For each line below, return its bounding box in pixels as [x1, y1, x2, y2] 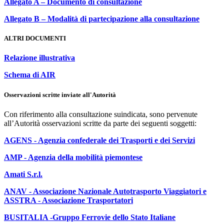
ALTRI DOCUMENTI [4, 34, 66, 42]
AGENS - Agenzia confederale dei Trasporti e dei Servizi [4, 135, 195, 144]
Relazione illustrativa [4, 53, 75, 62]
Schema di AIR [4, 70, 55, 79]
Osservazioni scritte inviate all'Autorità [4, 90, 116, 98]
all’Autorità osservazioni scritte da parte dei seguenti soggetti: [4, 118, 196, 127]
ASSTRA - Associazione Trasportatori [4, 195, 133, 204]
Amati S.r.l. [4, 169, 42, 178]
